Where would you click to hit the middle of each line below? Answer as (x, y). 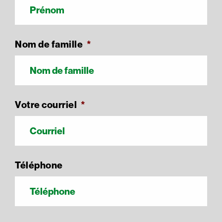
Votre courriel (46, 105)
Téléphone (39, 165)
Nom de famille (49, 44)
